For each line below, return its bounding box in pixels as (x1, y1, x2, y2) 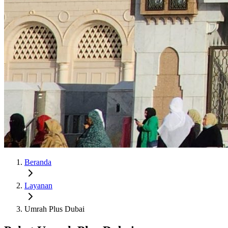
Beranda (24, 157, 51, 166)
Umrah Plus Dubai (24, 204, 84, 213)
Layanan (24, 181, 52, 190)
